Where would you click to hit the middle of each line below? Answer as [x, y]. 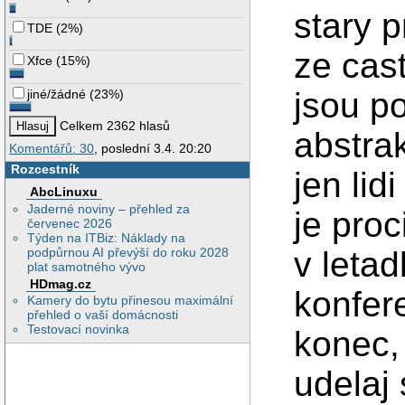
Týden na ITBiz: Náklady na [107, 237]
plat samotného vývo [87, 266]
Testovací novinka [79, 330]
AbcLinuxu [64, 191]
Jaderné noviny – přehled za [109, 208]
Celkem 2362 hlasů [113, 126]
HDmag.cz [61, 283]
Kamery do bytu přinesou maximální [131, 301]
